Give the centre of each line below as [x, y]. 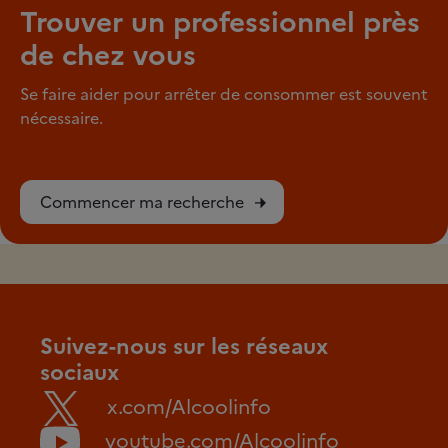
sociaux [79, 372]
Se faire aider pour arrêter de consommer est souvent [224, 94]
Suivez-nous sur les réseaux [184, 346]
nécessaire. [61, 118]
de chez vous [108, 55]
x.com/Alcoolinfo [189, 406]
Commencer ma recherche [142, 202]
